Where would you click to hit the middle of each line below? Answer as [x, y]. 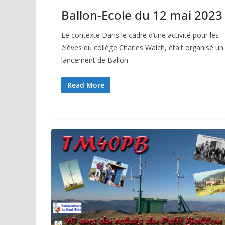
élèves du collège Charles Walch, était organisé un [142, 48]
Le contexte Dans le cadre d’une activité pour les [140, 35]
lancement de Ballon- [96, 60]
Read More [86, 85]
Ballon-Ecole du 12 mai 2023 [142, 15]
